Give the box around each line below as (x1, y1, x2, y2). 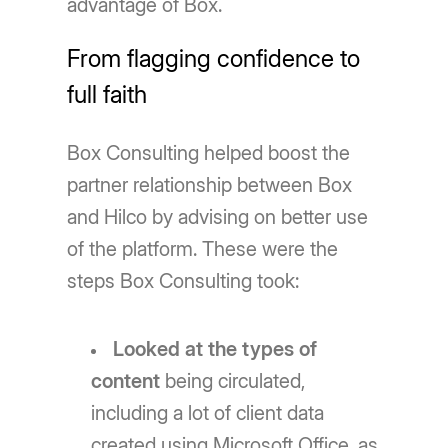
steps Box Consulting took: (67, 268, 300, 293)
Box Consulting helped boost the (67, 140, 351, 165)
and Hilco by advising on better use (67, 204, 369, 229)
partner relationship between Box (67, 172, 353, 197)
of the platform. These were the (67, 236, 339, 261)
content (91, 368, 161, 393)
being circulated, (160, 368, 306, 393)
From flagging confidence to (67, 43, 361, 73)
